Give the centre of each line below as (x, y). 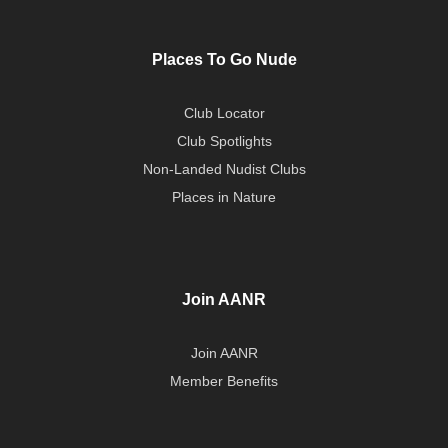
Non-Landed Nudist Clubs (224, 169)
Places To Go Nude (224, 60)
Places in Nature (224, 197)
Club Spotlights (224, 141)
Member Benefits (224, 381)
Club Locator (224, 113)
